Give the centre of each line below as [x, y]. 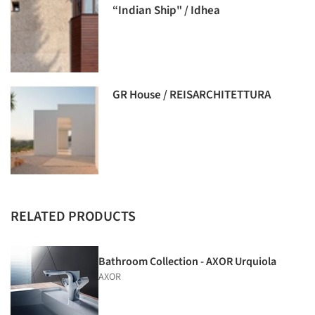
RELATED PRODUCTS [73, 217]
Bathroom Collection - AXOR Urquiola [187, 262]
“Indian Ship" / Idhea [167, 11]
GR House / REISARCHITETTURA [192, 95]
